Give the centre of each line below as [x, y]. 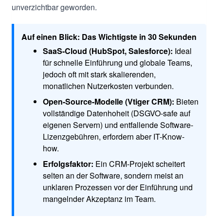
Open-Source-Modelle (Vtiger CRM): [109, 101]
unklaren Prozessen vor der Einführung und [118, 187]
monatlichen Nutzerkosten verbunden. [108, 86]
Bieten [186, 101]
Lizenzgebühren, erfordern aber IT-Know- [114, 136]
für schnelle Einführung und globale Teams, [118, 62]
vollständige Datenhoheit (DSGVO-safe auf [117, 113]
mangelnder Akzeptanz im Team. [99, 199]
